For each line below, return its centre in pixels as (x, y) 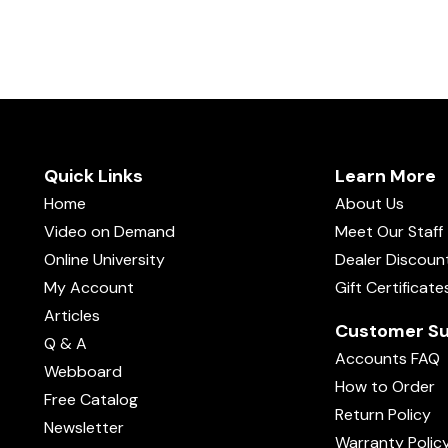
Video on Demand (109, 231)
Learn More (385, 176)
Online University (104, 259)
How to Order (385, 386)
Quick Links (93, 176)
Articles (72, 315)
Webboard (83, 371)
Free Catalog (91, 399)
